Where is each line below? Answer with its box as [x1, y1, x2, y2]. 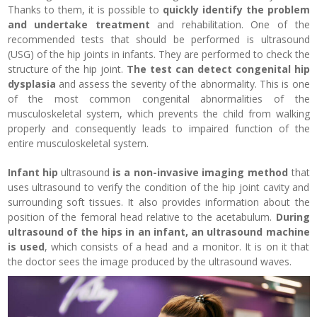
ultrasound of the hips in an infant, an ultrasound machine [7, 225, 310, 238]
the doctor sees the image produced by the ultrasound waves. [7, 255, 292, 268]
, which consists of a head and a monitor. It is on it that [44, 240, 310, 253]
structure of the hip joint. [7, 62, 127, 76]
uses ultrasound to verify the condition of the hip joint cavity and [7, 180, 310, 194]
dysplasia [7, 77, 56, 91]
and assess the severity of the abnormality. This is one [55, 77, 310, 91]
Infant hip [7, 166, 58, 179]
